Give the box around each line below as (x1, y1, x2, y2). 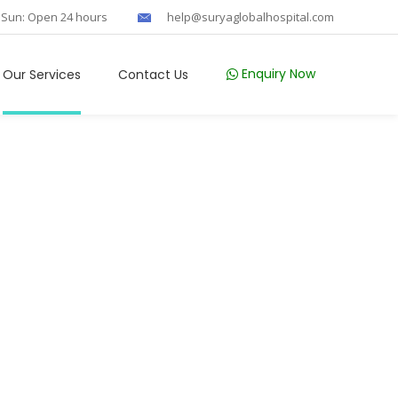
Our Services (3, 65, 81, 84)
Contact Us (118, 65, 188, 84)
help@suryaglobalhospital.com (167, 9, 334, 25)
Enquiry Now (242, 65, 315, 84)
